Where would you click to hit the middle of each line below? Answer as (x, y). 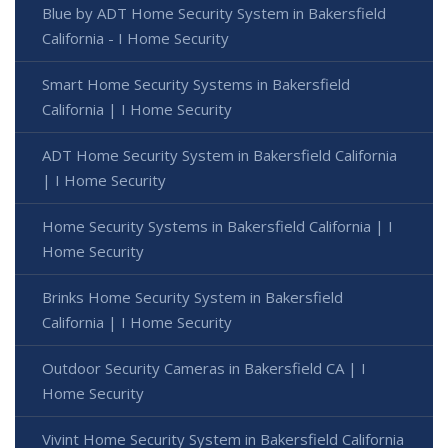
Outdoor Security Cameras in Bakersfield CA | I (204, 367)
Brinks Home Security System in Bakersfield (192, 296)
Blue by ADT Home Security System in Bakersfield (214, 12)
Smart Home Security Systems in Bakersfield (196, 83)
